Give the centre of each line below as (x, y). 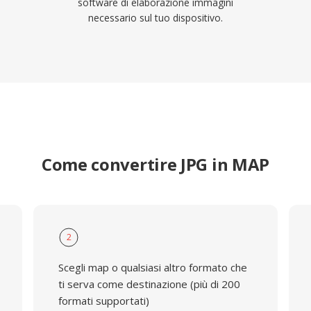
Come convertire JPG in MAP (155, 164)
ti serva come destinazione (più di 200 (149, 284)
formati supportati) (103, 301)
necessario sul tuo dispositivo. (155, 18)
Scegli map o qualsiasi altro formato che (152, 267)
